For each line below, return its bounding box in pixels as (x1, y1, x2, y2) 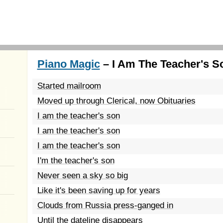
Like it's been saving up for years (37, 186, 160, 195)
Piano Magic (37, 58, 100, 70)
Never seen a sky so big (37, 171, 128, 180)
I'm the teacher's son (37, 156, 114, 165)
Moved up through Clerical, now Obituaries (37, 96, 196, 106)
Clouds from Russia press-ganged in (37, 201, 173, 210)
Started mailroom (37, 81, 101, 91)
